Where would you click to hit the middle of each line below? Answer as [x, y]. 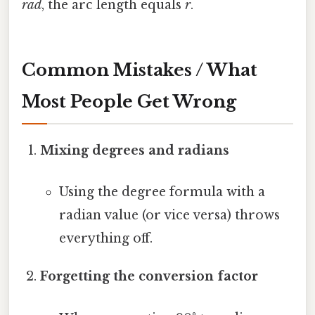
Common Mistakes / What [140, 70]
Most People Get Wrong [129, 102]
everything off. [105, 239]
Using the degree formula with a [162, 192]
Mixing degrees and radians [135, 151]
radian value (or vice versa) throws [169, 216]
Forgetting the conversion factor [149, 277]
